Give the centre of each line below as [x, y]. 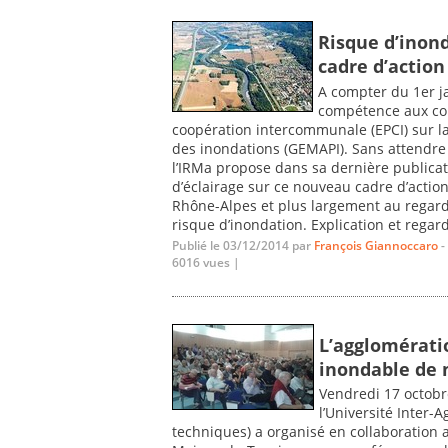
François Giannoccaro [376, 246]
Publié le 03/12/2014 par [243, 246]
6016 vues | [206, 263]
